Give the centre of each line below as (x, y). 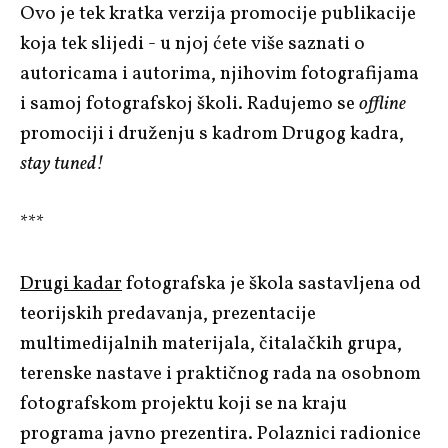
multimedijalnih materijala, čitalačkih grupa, (211, 343)
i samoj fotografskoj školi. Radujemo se (189, 103)
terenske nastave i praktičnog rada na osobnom (220, 373)
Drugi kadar (71, 283)
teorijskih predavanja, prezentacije (168, 313)
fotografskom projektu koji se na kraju (183, 403)
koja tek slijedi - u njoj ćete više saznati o (192, 43)
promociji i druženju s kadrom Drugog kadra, (212, 133)
